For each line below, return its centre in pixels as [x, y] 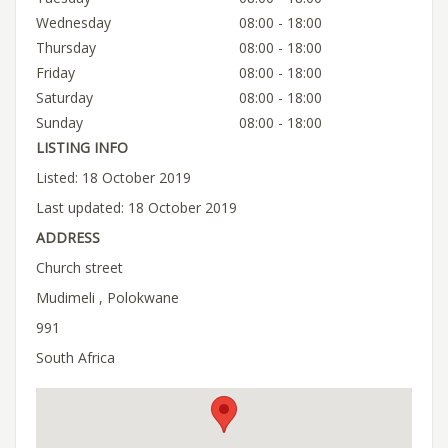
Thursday [66, 47]
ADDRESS [68, 237]
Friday [55, 72]
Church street [79, 267]
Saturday [64, 97]
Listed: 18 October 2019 [113, 177]
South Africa [75, 357]
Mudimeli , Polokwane [107, 297]
